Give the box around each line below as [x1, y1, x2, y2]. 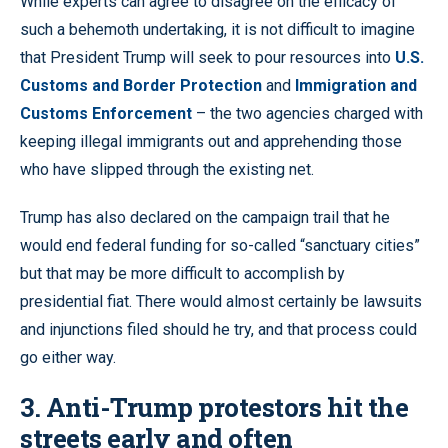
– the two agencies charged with [192, 104, 423, 124]
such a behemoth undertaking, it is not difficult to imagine [20, 20, 415, 40]
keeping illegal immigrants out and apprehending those [20, 132, 402, 152]
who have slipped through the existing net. [20, 160, 314, 180]
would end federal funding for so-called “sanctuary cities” [20, 236, 420, 256]
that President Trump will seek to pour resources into [20, 48, 395, 68]
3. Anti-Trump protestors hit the [20, 390, 408, 425]
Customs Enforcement [20, 104, 192, 124]
